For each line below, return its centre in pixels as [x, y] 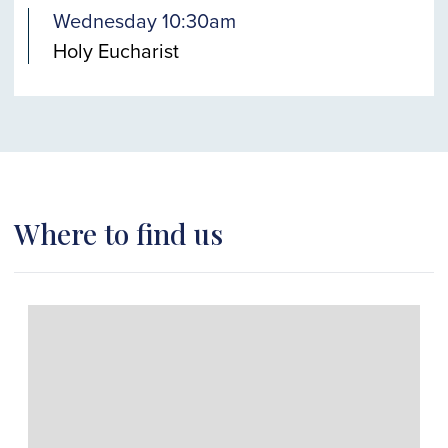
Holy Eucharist [116, 50]
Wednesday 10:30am [144, 20]
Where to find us [118, 233]
